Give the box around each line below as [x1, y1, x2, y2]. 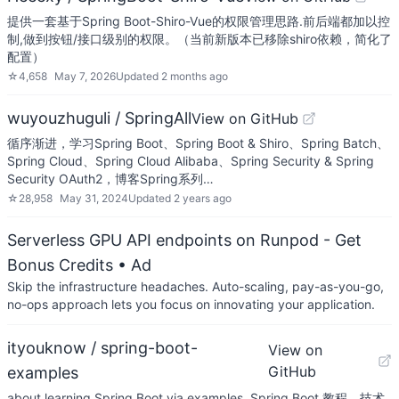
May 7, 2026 [54, 69, 116, 83]
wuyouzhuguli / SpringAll [7, 109, 191, 127]
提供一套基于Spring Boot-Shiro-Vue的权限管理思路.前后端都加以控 [7, 13, 390, 28]
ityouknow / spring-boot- [7, 338, 198, 357]
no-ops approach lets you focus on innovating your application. [7, 297, 375, 312]
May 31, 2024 [60, 191, 128, 205]
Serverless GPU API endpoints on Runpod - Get [7, 231, 362, 249]
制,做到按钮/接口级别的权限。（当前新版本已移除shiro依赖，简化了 [7, 31, 392, 46]
